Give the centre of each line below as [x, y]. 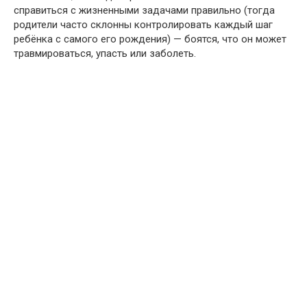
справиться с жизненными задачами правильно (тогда [144, 10]
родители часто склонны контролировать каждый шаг [143, 25]
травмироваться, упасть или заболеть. [105, 53]
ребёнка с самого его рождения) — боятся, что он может [150, 39]
